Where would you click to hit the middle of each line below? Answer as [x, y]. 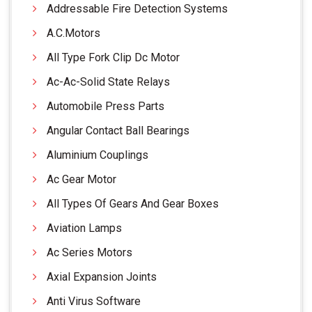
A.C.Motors [73, 33]
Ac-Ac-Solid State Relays [108, 81]
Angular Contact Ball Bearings [118, 130]
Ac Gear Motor [81, 179]
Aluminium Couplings [97, 155]
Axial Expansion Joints [102, 276]
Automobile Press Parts [106, 106]
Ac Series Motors [89, 252]
